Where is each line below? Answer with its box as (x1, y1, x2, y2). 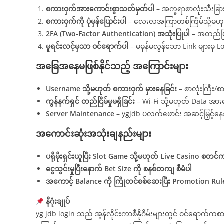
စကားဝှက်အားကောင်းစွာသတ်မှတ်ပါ (46, 4, 154, 14)
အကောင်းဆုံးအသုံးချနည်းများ (36, 127, 151, 140)
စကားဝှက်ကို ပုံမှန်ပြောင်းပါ (46, 16, 126, 26)
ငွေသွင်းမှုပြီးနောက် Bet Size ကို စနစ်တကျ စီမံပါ (46, 164, 192, 174)
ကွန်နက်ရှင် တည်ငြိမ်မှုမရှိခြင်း (46, 96, 135, 106)
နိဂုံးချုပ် (45, 196, 70, 206)
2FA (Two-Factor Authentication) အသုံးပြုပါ (46, 29, 190, 39)
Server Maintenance (46, 109, 114, 119)
